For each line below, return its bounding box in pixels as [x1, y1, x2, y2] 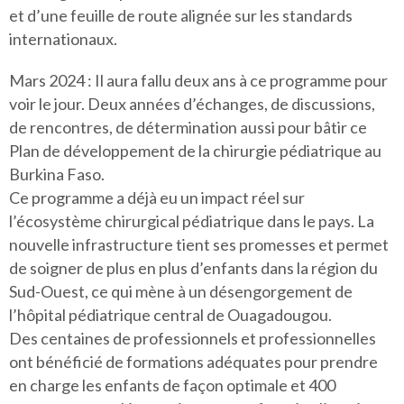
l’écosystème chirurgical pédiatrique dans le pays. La [9, 211, 374, 231]
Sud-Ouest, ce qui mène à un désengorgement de [9, 281, 353, 301]
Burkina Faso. [9, 164, 105, 184]
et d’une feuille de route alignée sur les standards [9, 5, 353, 25]
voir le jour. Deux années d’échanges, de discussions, [9, 94, 375, 114]
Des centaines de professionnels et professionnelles [9, 328, 376, 348]
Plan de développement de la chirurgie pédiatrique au [9, 141, 381, 161]
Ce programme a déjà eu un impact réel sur [9, 188, 305, 207]
